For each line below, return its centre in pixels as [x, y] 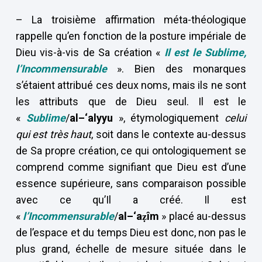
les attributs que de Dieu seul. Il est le [131, 101]
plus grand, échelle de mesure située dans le [131, 249]
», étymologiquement [172, 118]
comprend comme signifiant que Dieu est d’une [131, 167]
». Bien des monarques [182, 69]
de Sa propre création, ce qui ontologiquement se [131, 151]
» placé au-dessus [203, 216]
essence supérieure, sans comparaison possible [131, 183]
